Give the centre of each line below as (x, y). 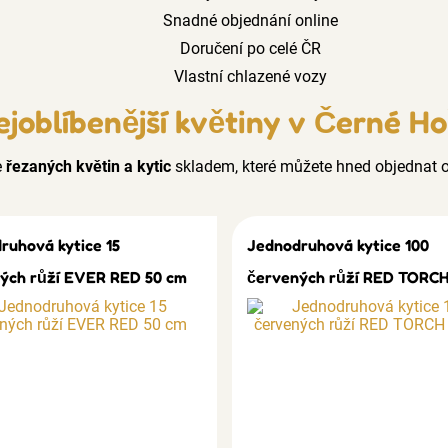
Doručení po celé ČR (248, 48)
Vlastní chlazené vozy (248, 76)
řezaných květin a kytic (88, 166)
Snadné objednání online (248, 20)
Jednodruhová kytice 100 (337, 245)
